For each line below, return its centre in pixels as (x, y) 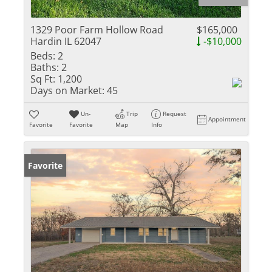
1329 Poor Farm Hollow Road (97, 30)
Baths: (45, 67)
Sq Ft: (43, 79)
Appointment (227, 119)
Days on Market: (67, 90)
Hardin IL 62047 (66, 41)
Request (175, 114)
